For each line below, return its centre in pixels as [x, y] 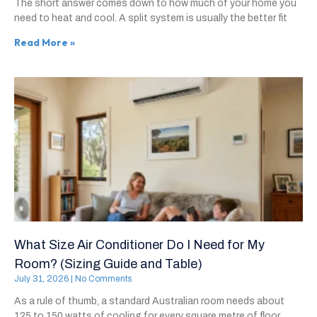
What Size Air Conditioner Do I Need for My [139, 244]
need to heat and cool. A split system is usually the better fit [151, 18]
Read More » [45, 42]
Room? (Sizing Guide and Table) [108, 264]
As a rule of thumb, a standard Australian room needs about [149, 301]
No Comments [102, 278]
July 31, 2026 [42, 278]
